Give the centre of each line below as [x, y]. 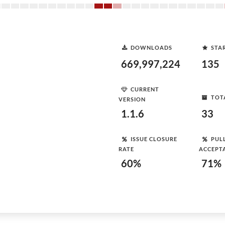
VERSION [132, 99]
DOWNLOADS [151, 47]
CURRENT [145, 89]
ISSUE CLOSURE [154, 139]
